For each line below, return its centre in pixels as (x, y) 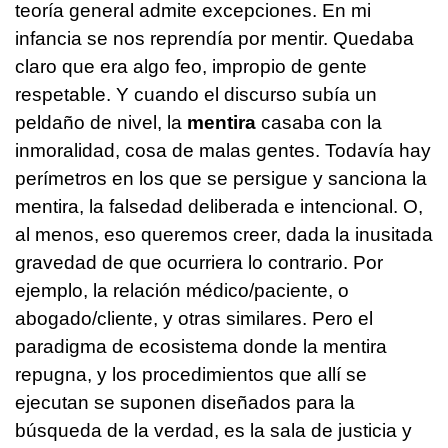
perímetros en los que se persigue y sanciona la (221, 178)
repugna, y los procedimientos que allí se (191, 374)
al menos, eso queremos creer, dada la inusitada (224, 234)
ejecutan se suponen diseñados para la (185, 402)
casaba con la (319, 122)
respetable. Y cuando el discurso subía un (196, 94)
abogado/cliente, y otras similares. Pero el (194, 318)
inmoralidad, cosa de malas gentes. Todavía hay (223, 150)
